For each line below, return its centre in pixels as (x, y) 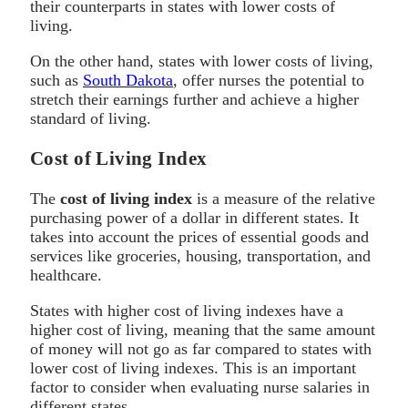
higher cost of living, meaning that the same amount (203, 329)
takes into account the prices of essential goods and (199, 236)
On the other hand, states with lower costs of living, (202, 61)
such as (56, 80)
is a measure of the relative (284, 198)
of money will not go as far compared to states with (201, 348)
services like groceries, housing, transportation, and (200, 255)
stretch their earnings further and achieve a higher (194, 99)
